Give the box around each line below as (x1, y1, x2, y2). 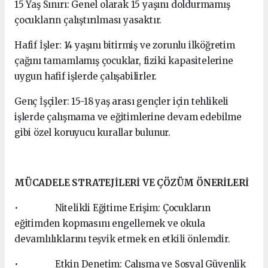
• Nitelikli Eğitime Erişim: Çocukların (14, 202, 211, 214)
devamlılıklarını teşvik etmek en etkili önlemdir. (14, 233, 230, 245)
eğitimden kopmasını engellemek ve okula (14, 218, 205, 229)
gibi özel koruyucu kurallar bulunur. (14, 127, 171, 138)
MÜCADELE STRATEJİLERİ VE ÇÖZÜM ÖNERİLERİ (14, 177, 249, 188)
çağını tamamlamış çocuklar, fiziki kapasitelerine (14, 55, 233, 66)
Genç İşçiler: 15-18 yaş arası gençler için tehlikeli (14, 96, 229, 107)
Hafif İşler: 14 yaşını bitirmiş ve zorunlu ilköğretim (14, 39, 235, 51)
